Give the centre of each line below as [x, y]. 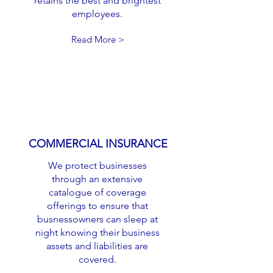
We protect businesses [97, 165]
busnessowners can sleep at [97, 219]
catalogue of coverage [97, 192]
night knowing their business [97, 232]
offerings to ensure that [97, 206]
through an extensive [97, 179]
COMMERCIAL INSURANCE [98, 144]
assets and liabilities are [97, 246]
